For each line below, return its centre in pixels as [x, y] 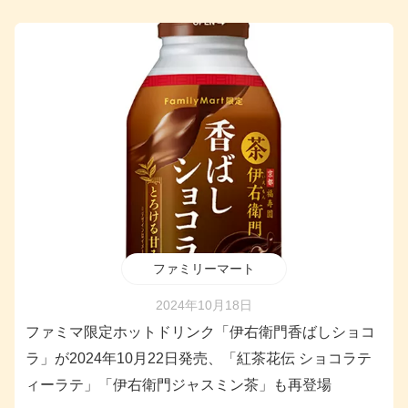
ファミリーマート [204, 269]
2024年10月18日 [204, 306]
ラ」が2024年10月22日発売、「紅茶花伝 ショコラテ [199, 359]
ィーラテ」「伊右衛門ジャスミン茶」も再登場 [178, 385]
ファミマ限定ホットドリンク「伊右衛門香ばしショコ [200, 332]
